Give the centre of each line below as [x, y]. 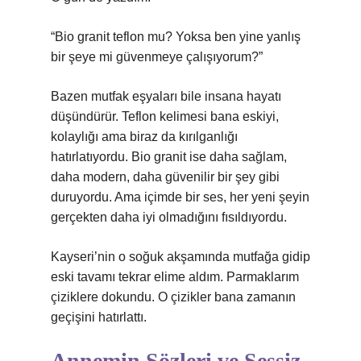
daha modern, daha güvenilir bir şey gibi [165, 177]
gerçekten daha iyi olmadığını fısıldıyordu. [169, 217]
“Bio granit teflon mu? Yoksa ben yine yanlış [176, 37]
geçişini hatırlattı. [99, 317]
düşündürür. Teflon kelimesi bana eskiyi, [165, 116]
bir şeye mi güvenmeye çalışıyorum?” [157, 57]
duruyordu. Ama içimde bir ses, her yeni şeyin [180, 197]
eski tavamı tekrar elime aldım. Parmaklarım [175, 277]
